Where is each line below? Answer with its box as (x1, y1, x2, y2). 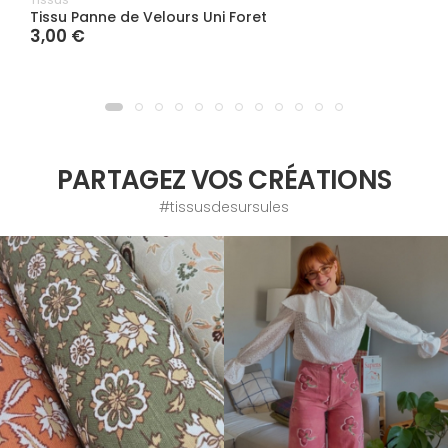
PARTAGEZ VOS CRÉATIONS (56, 162, 392, 199)
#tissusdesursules (159, 197, 289, 218)
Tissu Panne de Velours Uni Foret (30, 7, 267, 28)
